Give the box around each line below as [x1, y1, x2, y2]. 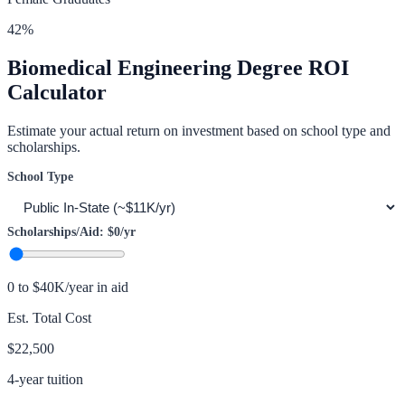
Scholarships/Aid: [7, 224, 108, 239]
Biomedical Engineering [7, 55, 231, 80]
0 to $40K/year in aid [7, 278, 128, 295]
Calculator [7, 80, 107, 104]
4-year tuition [7, 371, 83, 387]
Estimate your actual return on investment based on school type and [7, 122, 391, 138]
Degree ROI [231, 55, 349, 80]
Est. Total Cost [7, 309, 91, 325]
